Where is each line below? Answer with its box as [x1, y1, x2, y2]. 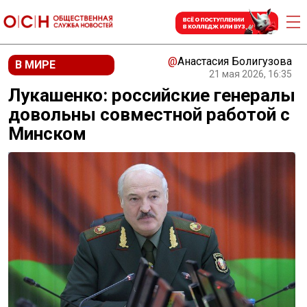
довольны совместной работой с [8, 104, 290, 125]
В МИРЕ [15, 58, 56, 71]
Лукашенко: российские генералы [8, 85, 295, 106]
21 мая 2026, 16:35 [209, 69, 292, 79]
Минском [8, 123, 86, 144]
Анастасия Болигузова [177, 55, 292, 68]
